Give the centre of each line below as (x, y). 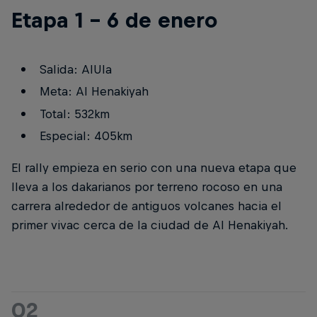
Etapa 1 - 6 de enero (114, 19)
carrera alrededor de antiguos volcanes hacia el (146, 206)
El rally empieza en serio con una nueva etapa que (154, 168)
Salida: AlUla (75, 69)
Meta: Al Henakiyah (94, 92)
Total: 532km (74, 114)
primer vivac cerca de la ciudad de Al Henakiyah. (150, 225)
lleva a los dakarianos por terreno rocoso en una (147, 187)
